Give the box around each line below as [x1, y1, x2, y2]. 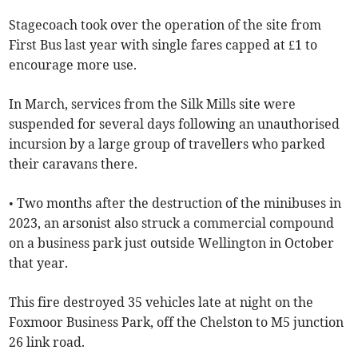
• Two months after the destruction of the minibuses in [9, 195, 342, 211]
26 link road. [9, 334, 86, 350]
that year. [9, 255, 69, 271]
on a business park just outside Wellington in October [9, 235, 335, 251]
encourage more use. [9, 57, 137, 73]
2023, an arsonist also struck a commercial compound [9, 215, 335, 231]
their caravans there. [9, 156, 138, 172]
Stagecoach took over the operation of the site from [9, 17, 322, 33]
